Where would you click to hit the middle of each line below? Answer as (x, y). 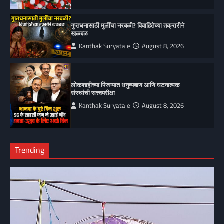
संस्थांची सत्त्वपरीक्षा (93, 93)
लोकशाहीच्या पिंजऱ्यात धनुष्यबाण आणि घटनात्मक (126, 85)
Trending (30, 150)
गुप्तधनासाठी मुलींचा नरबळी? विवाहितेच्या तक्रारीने (128, 26)
